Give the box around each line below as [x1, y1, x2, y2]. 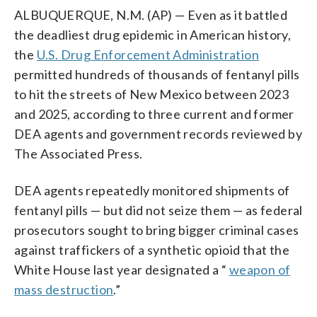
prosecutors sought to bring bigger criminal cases [14, 221, 299, 238]
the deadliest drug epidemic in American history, [14, 26, 292, 42]
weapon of [229, 261, 291, 277]
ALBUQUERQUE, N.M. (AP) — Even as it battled [14, 6, 288, 23]
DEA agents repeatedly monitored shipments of [14, 182, 290, 198]
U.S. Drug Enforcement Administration [36, 46, 260, 62]
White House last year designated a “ [14, 261, 229, 277]
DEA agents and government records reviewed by [14, 125, 302, 142]
